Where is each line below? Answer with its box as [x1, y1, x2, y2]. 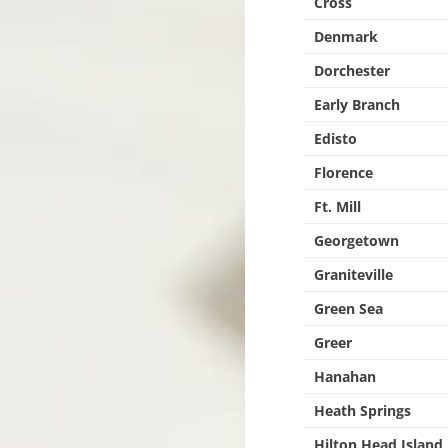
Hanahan [314, 367, 377, 386]
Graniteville [314, 265, 394, 284]
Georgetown [314, 231, 400, 250]
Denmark [314, 27, 379, 46]
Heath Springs [314, 401, 412, 420]
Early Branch [314, 95, 401, 114]
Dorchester [314, 61, 391, 80]
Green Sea [314, 299, 384, 318]
